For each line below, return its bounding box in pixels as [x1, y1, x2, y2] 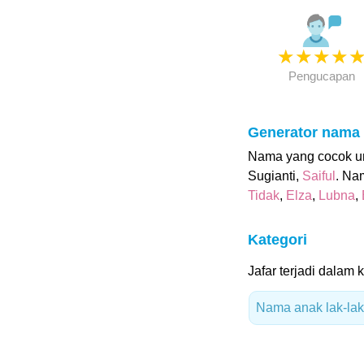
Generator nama [247, 124, 360, 141]
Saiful [301, 169, 336, 183]
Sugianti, [247, 169, 302, 183]
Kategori [247, 232, 307, 248]
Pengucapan [288, 69, 355, 83]
